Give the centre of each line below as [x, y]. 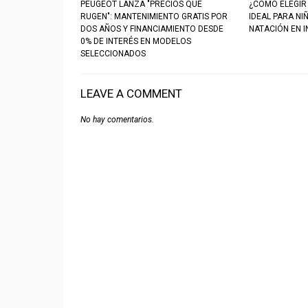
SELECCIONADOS [113, 54]
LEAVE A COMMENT [131, 93]
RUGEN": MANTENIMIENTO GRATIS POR [154, 16]
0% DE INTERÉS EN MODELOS [136, 41]
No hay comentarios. [117, 120]
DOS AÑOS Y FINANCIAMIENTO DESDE [152, 29]
